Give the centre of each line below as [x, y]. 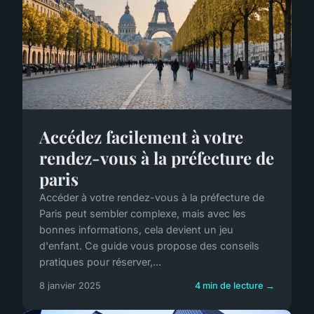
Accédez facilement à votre [141, 136]
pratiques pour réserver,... [100, 261]
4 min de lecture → [235, 285]
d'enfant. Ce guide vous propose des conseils [149, 245]
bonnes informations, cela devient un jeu [136, 229]
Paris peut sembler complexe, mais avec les [143, 213]
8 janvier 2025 [70, 285]
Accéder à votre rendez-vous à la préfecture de [152, 197]
